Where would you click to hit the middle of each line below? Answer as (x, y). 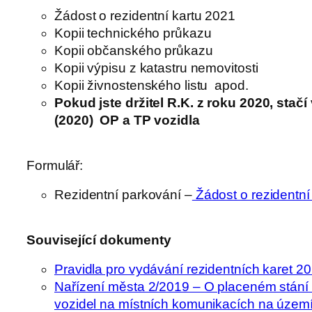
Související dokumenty (99, 240)
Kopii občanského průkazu (134, 50)
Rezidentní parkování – (123, 194)
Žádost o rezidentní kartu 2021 (145, 15)
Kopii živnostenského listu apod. (151, 85)
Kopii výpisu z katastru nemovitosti (156, 68)
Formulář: (55, 166)
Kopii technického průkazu (133, 33)
